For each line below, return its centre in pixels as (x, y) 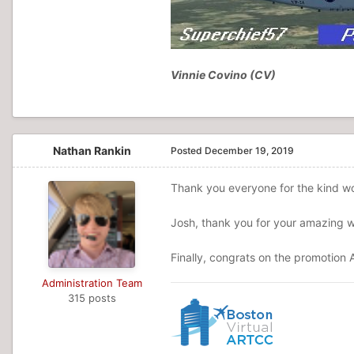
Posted (188, 151)
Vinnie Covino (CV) (223, 75)
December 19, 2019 (249, 151)
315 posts (92, 298)
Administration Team (92, 283)
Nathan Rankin (92, 151)
